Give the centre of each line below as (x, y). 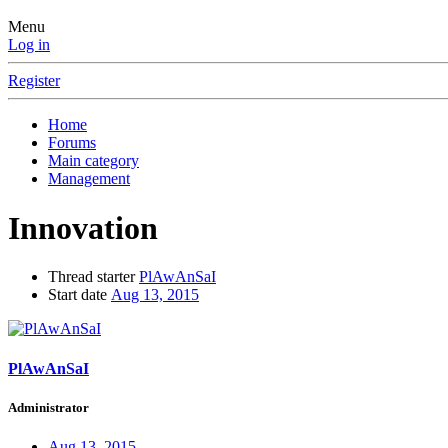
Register (34, 81)
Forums (72, 143)
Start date (77, 295)
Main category (93, 161)
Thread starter (91, 277)
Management (89, 179)
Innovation (83, 227)
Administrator (48, 407)
